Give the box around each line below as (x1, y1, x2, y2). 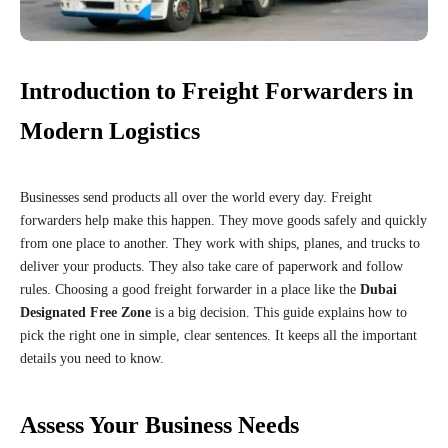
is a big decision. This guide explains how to (151, 305, 407, 321)
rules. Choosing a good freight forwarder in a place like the (20, 282, 360, 298)
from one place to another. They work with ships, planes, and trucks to (20, 236, 420, 252)
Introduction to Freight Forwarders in (20, 78, 413, 105)
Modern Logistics (20, 118, 200, 145)
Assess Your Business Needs (20, 412, 299, 439)
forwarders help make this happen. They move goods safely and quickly (20, 213, 427, 229)
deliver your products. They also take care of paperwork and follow (20, 259, 403, 275)
